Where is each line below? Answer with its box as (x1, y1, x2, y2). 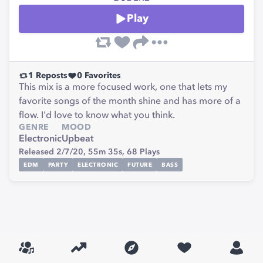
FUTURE (127, 161, 152, 168)
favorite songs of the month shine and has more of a (19, 97, 241, 106)
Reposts (33, 72, 68, 80)
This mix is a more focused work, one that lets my (19, 83, 227, 92)
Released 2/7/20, (19, 148, 88, 156)
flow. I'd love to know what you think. (19, 111, 175, 120)
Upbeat (62, 134, 93, 144)
